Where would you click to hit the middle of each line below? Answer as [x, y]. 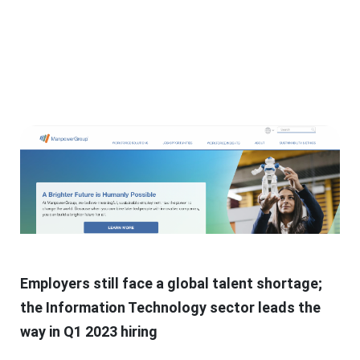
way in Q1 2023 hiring [89, 331]
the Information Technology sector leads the [170, 307]
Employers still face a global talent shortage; [171, 283]
